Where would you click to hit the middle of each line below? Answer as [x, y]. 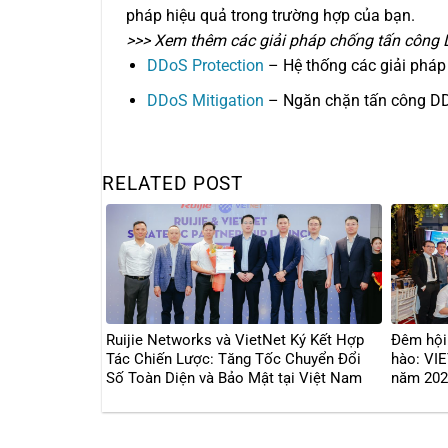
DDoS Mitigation [205, 100]
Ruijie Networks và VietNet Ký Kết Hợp [235, 340]
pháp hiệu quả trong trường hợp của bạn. [270, 16]
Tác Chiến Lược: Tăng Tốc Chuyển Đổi [233, 359]
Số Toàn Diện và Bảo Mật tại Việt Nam [234, 378]
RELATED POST [173, 183]
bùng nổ [417, 397]
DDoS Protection [205, 66]
